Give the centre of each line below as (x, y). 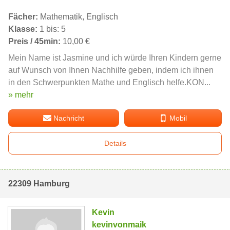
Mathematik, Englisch (78, 16)
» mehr (21, 94)
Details (115, 143)
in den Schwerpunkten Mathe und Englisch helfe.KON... (109, 82)
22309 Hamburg (39, 183)
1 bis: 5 (52, 29)
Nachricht (69, 118)
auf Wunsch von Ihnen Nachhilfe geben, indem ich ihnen (111, 70)
